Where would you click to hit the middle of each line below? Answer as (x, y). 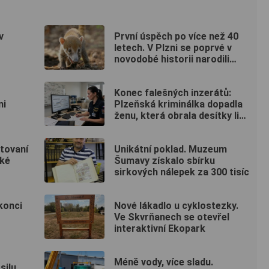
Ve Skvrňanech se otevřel (172, 217)
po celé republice (152, 127)
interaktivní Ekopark (160, 228)
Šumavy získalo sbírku (165, 160)
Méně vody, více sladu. (164, 262)
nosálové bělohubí (155, 70)
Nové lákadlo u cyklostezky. (176, 205)
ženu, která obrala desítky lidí (180, 115)
